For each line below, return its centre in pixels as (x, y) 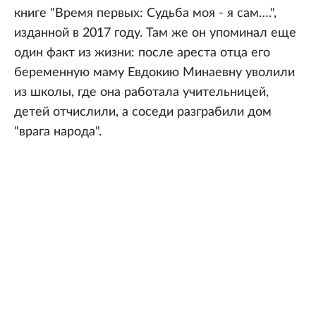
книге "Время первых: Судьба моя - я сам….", (145, 14)
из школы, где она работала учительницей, (141, 93)
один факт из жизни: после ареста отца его (142, 53)
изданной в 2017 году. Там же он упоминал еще (155, 34)
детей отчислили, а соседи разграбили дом (143, 113)
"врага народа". (58, 132)
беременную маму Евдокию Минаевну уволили (154, 73)
